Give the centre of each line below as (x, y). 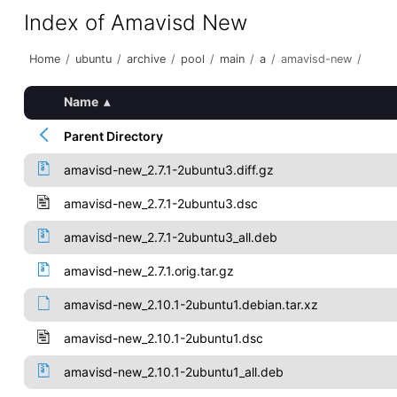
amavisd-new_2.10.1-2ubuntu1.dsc (163, 338)
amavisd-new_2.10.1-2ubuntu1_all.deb (173, 372)
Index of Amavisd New (135, 23)
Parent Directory (113, 136)
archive (146, 59)
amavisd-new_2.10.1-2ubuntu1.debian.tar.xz (191, 304)
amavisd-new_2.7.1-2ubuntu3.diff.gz (168, 170)
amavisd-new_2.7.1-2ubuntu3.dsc (160, 203)
